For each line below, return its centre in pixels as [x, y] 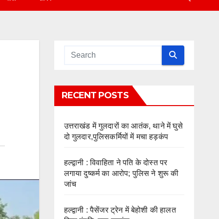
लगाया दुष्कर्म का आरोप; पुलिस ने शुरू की [121, 173]
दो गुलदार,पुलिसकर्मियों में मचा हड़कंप [116, 136]
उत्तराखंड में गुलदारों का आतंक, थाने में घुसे [123, 126]
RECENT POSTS [95, 95]
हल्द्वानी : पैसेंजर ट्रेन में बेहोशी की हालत [120, 210]
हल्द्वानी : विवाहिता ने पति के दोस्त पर [116, 162]
